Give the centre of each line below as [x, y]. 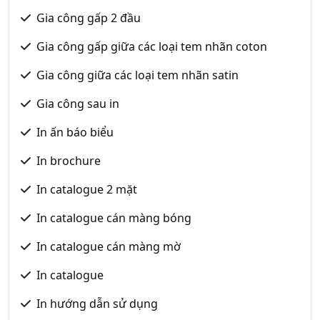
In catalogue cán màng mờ [109, 246]
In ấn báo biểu [75, 132]
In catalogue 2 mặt [87, 189]
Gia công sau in [78, 104]
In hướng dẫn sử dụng [97, 304]
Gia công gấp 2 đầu [89, 18]
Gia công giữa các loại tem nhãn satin [137, 75]
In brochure [69, 161]
